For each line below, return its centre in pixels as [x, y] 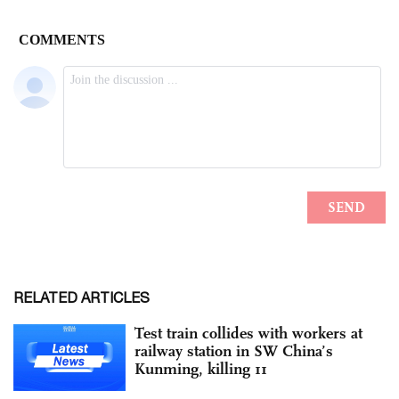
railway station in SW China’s [234, 350]
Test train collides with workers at [248, 333]
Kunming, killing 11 [201, 368]
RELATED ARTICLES [81, 297]
